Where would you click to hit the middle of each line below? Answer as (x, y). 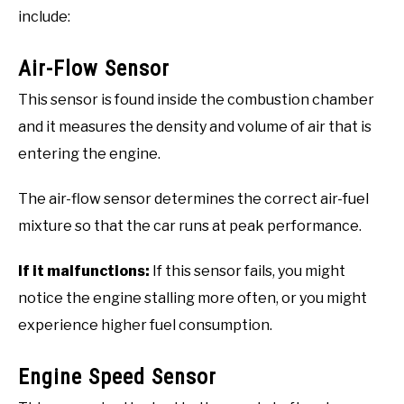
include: (44, 16)
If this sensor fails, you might (248, 271)
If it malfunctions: (84, 271)
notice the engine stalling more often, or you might (193, 298)
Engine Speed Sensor (117, 376)
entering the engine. (89, 153)
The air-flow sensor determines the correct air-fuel (193, 198)
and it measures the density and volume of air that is (195, 126)
